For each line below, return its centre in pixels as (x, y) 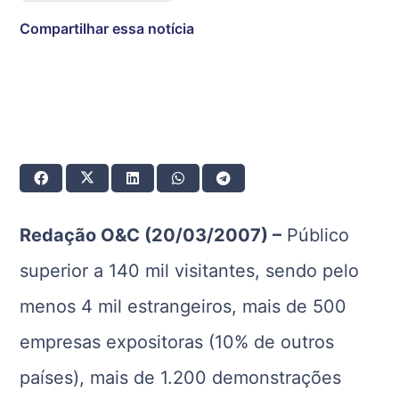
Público (316, 236)
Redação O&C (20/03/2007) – (151, 236)
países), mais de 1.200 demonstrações (181, 378)
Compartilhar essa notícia (107, 29)
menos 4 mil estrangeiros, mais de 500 (183, 307)
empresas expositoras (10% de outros (177, 342)
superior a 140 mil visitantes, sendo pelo (190, 271)
